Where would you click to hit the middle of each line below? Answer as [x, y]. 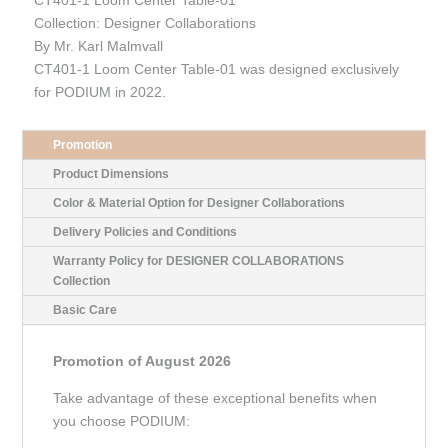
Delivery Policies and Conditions [145, 231]
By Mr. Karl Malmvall [98, 45]
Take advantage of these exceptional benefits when [215, 397]
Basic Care [85, 309]
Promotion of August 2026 [142, 360]
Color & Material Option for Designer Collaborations [199, 202]
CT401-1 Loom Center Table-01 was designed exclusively [216, 68]
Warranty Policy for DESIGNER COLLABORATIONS [199, 260]
